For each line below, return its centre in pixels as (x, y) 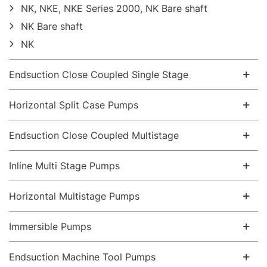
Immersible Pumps (50, 226)
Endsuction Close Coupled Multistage (94, 135)
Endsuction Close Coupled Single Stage (99, 74)
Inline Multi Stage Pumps (64, 166)
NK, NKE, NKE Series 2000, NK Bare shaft (114, 8)
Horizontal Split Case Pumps (74, 105)
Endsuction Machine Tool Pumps (82, 257)
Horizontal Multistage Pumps (74, 196)
